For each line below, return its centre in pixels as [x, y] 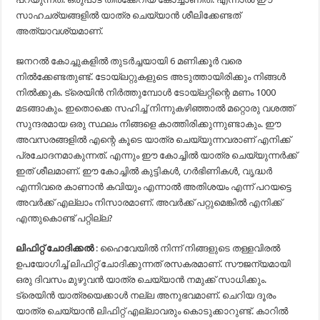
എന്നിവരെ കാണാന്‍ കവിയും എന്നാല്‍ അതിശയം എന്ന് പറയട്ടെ [154, 187]
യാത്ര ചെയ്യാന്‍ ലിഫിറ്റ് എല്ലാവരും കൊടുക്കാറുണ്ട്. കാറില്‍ [152, 311]
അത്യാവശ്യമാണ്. [60, 31]
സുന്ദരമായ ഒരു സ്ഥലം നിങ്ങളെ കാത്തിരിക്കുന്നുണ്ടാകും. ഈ [149, 124]
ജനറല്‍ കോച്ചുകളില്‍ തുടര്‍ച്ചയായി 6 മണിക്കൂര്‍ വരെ [129, 61]
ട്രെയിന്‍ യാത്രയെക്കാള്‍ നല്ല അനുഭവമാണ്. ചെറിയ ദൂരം [146, 295]
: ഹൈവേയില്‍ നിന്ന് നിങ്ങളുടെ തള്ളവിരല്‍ [187, 248]
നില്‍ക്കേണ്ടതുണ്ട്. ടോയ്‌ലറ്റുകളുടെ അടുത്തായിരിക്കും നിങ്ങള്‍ [151, 77]
